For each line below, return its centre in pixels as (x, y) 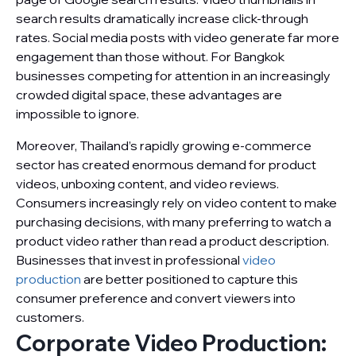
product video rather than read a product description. (172, 241)
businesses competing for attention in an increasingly (173, 75)
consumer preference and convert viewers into (156, 298)
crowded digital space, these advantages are (149, 95)
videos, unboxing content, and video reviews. (147, 184)
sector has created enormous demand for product (166, 164)
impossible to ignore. (77, 114)
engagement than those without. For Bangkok (150, 56)
